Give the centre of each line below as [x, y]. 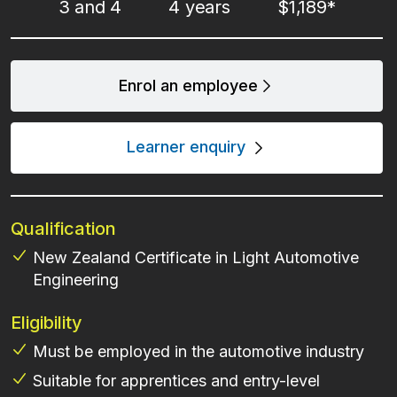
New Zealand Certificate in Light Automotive [196, 258]
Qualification [63, 229]
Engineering [76, 280]
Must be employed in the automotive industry [201, 352]
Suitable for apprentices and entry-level [176, 381]
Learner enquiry [188, 147]
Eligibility [47, 323]
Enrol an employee [188, 86]
